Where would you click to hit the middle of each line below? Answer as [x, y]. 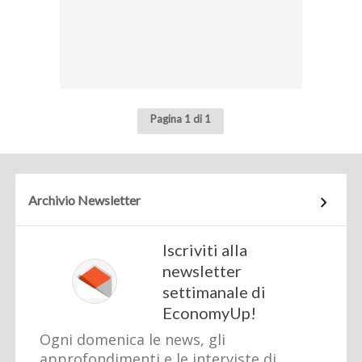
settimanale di [215, 292]
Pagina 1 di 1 [181, 119]
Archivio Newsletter [85, 200]
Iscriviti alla [205, 250]
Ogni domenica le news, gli [133, 340]
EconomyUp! [210, 313]
